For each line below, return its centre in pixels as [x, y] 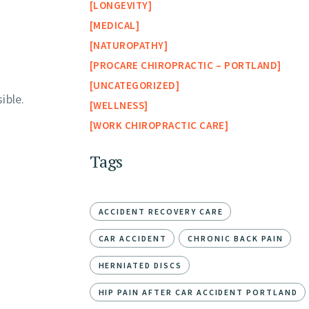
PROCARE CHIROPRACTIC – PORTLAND [186, 66]
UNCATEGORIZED [134, 86]
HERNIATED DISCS [140, 266]
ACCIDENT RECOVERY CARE [161, 212]
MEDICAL [114, 26]
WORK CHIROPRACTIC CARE [159, 126]
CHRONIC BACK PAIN [236, 239]
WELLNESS [119, 106]
